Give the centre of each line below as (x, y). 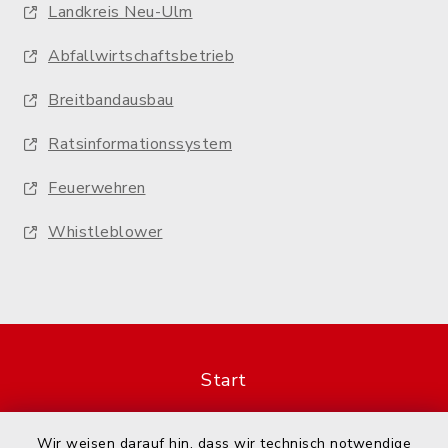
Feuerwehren (97, 188)
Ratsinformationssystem (140, 144)
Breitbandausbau (111, 100)
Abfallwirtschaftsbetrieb (141, 56)
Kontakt (224, 432)
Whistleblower (105, 232)
